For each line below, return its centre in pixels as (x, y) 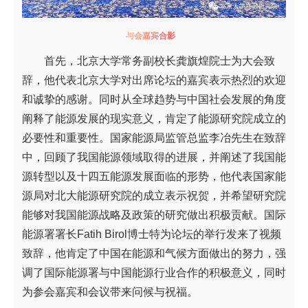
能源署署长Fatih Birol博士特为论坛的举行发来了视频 (152, 234)
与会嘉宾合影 (151, 35)
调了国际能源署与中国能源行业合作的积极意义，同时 (154, 273)
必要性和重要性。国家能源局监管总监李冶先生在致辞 (154, 138)
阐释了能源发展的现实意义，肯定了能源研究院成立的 (154, 119)
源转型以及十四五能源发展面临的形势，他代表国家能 (154, 177)
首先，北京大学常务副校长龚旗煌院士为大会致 (159, 61)
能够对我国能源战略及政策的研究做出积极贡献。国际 (154, 215)
